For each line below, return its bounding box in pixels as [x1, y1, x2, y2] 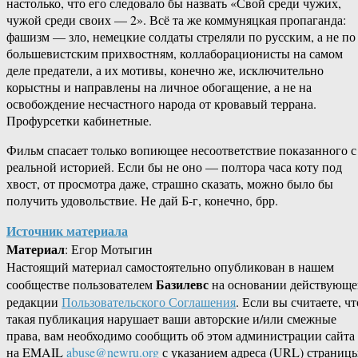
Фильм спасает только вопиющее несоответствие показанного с [6, 141, 356, 159]
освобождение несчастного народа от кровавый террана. [6, 95, 316, 113]
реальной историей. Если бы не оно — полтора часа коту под [6, 158, 342, 176]
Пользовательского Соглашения [62, 293, 236, 311]
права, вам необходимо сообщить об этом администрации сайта [6, 327, 355, 344]
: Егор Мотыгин [65, 241, 153, 258]
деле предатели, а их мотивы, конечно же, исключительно [6, 62, 324, 79]
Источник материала [6, 221, 128, 241]
